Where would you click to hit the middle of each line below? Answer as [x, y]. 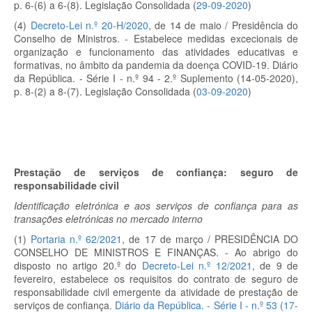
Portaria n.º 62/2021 [77, 239]
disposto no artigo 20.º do [75, 265]
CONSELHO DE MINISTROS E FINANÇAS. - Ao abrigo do [156, 252]
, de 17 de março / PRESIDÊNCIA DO [210, 239]
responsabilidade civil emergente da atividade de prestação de [156, 292]
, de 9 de [275, 265]
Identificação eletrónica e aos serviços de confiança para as [156, 205]
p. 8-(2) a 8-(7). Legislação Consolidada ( [105, 91]
